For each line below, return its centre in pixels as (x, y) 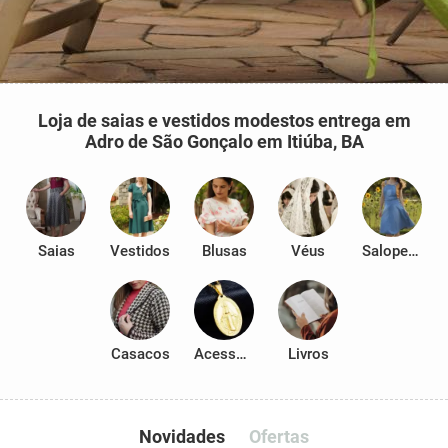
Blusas (224, 251)
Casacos (140, 354)
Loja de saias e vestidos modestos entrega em (224, 120)
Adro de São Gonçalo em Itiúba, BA (224, 141)
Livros (308, 354)
